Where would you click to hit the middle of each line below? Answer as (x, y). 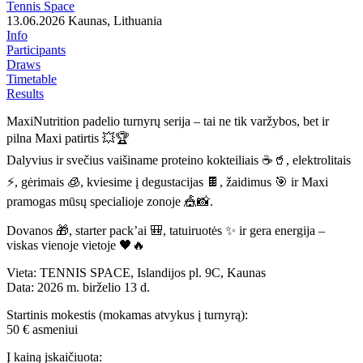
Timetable (32, 79)
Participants (36, 49)
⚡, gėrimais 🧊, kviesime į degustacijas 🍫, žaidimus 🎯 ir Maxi (167, 181)
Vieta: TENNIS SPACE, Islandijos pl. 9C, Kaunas (136, 272)
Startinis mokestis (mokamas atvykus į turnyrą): (127, 314)
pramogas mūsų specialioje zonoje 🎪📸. (110, 201)
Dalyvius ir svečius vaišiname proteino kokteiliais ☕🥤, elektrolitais (179, 160)
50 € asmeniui (42, 329)
